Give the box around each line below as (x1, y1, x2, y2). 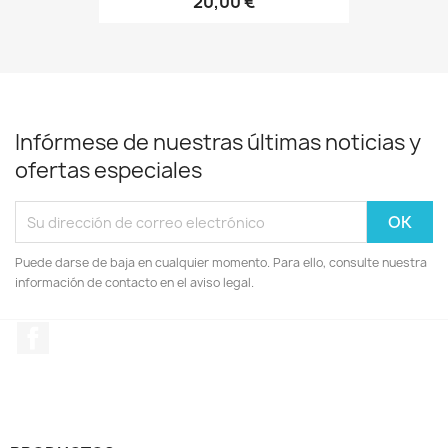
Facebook (49, 321, 123, 343)
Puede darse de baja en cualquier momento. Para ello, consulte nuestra (15, 254, 427, 271)
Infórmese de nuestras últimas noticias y (15, 128, 421, 157)
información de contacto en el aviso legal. (15, 274, 254, 291)
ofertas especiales (15, 156, 202, 185)
